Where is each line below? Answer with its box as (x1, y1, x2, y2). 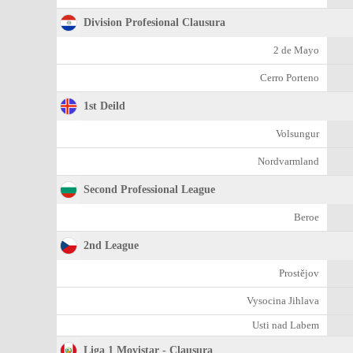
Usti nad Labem (252, 319, 319, 331)
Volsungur (276, 128, 319, 139)
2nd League (84, 240, 139, 251)
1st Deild (84, 100, 125, 112)
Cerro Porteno (260, 72, 319, 84)
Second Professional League (84, 184, 215, 195)
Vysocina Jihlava (247, 295, 319, 307)
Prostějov (279, 267, 319, 279)
